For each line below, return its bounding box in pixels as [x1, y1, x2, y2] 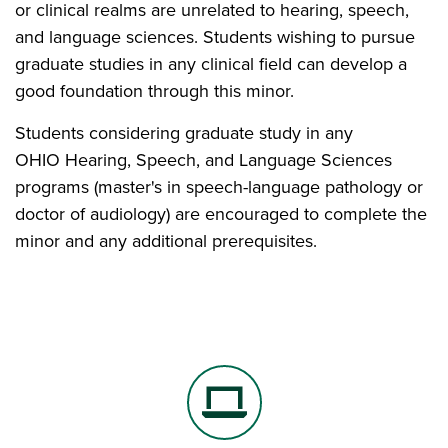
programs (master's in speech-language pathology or [15, 174, 423, 200]
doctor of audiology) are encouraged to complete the [15, 201, 427, 227]
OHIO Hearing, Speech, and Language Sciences [15, 147, 392, 173]
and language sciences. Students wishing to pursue [15, 24, 415, 50]
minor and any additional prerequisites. [15, 228, 317, 254]
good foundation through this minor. [15, 78, 294, 104]
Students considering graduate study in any [15, 120, 353, 146]
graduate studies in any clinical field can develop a [15, 51, 407, 77]
